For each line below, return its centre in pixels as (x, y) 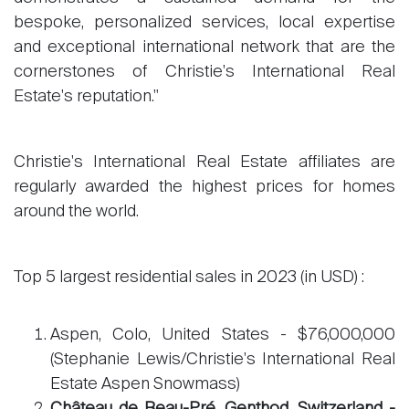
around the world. (76, 212)
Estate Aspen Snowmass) (145, 384)
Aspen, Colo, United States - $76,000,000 (223, 335)
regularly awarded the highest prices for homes (204, 187)
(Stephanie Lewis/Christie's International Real (223, 360)
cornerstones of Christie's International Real (204, 72)
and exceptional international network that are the (204, 47)
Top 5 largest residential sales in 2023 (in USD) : (189, 278)
